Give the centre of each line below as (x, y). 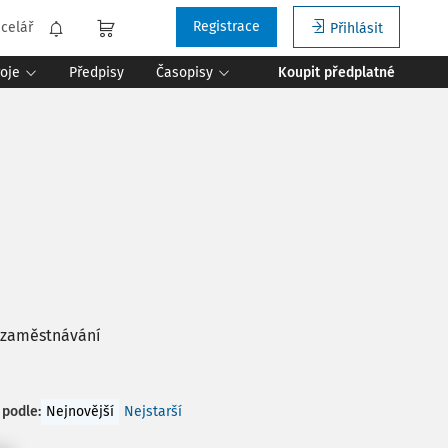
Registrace (226, 26)
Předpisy (96, 72)
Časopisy (184, 72)
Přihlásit (356, 28)
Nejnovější (79, 411)
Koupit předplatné (336, 72)
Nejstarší (152, 411)
